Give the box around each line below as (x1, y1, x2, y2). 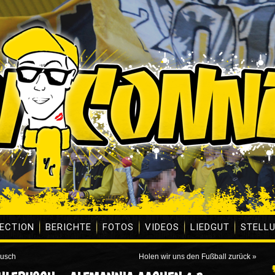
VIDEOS (145, 222, 179, 233)
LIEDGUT (190, 222, 230, 233)
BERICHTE (45, 222, 91, 233)
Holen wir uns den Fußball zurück (139, 252, 250, 261)
